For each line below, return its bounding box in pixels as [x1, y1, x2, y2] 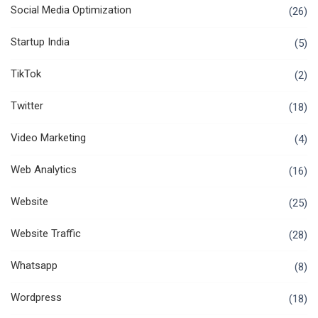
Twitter [11, 99, 43, 113]
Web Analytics [11, 163, 77, 177]
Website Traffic [11, 227, 81, 241]
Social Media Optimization [11, 4, 131, 17]
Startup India [11, 35, 70, 49]
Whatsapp [11, 259, 57, 273]
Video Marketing [11, 131, 86, 145]
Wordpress [11, 291, 62, 305]
